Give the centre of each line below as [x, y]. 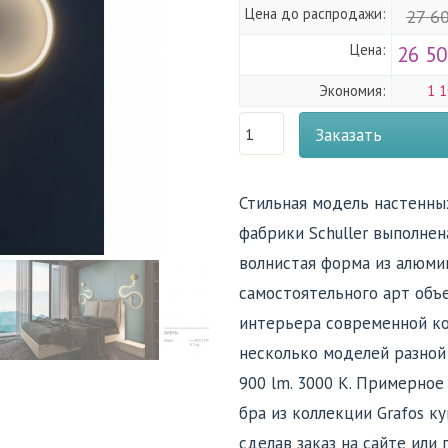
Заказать [348, 135]
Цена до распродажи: [315, 13]
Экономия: [352, 90]
